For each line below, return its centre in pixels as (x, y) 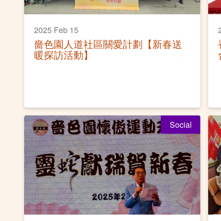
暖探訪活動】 (64, 55)
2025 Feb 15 (56, 30)
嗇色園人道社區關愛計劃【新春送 (108, 44)
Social (181, 124)
